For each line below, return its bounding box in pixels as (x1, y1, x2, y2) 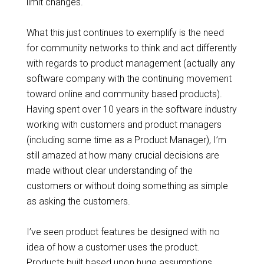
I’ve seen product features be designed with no (26, 226, 220, 237)
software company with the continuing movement (26, 73, 232, 84)
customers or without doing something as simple (26, 180, 228, 192)
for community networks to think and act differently (26, 42, 237, 54)
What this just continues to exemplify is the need (26, 27, 224, 38)
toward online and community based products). (26, 88, 222, 100)
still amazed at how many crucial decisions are (26, 150, 219, 161)
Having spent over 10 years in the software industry (26, 104, 237, 115)
